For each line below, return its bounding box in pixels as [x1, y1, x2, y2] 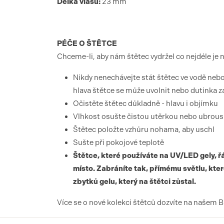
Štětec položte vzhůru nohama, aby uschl [73, 125, 214, 134]
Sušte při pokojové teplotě [73, 138, 164, 147]
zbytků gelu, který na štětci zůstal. [73, 177, 196, 186]
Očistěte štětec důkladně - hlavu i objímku [73, 99, 218, 108]
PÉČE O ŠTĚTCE [57, 39, 117, 48]
